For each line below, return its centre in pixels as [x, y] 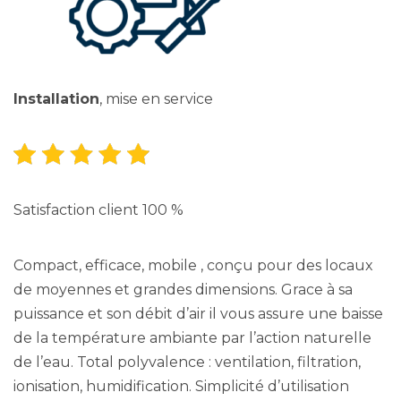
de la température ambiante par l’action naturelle [192, 338]
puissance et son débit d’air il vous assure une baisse [198, 314]
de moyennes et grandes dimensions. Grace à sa [183, 290]
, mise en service [156, 99]
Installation [56, 99]
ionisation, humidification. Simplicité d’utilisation [181, 387]
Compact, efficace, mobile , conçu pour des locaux [193, 266]
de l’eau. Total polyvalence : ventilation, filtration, [187, 363]
